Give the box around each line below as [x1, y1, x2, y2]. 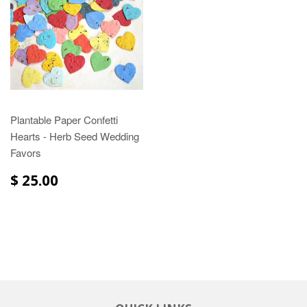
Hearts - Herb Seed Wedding [10, 128, 139, 143]
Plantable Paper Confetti [10, 112, 118, 127]
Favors [10, 145, 41, 160]
